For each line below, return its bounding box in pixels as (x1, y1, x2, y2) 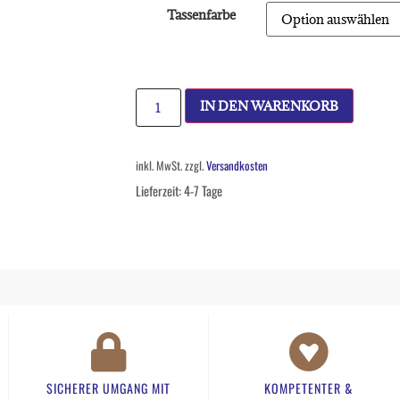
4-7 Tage (184, 180, 222, 200)
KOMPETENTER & (264, 379, 353, 398)
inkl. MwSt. (136, 156, 182, 174)
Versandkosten (206, 156, 268, 174)
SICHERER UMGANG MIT (46, 379, 171, 398)
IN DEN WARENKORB (199, 96, 338, 114)
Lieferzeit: (136, 180, 184, 200)
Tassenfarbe (166, 6, 236, 24)
